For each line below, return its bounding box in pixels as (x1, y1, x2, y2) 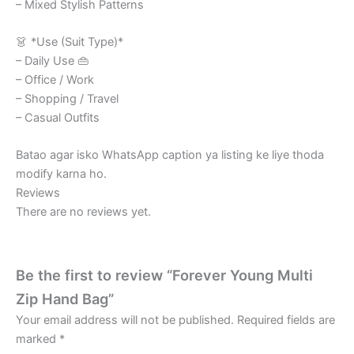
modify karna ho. (16, 167, 107, 182)
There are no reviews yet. (16, 205, 151, 220)
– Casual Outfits (16, 110, 100, 125)
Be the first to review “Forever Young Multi (16, 265, 313, 284)
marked (16, 331, 59, 346)
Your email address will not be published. (16, 312, 234, 327)
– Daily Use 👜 (16, 53, 89, 68)
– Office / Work (16, 72, 94, 87)
